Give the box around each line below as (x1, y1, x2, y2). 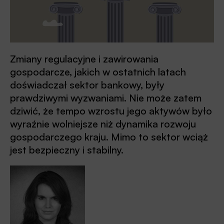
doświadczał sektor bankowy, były (10, 78, 164, 91)
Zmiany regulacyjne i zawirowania (10, 52, 158, 65)
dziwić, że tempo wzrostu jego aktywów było (10, 104, 212, 117)
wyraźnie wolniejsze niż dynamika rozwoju (10, 117, 196, 130)
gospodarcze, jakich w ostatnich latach (10, 65, 186, 78)
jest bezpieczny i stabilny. (10, 143, 123, 156)
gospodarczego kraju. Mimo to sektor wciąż (10, 130, 208, 143)
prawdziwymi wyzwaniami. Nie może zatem (10, 91, 201, 104)
